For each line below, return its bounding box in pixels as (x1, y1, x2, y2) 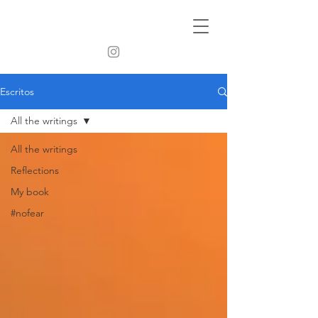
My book (11, 185, 49, 198)
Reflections (11, 164, 59, 177)
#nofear (11, 207, 44, 219)
